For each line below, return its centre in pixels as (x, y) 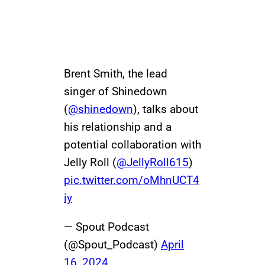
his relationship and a (118, 127)
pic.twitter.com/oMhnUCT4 (132, 180)
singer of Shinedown (116, 92)
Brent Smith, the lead (116, 74)
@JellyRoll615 (153, 163)
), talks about (166, 109)
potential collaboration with (132, 145)
